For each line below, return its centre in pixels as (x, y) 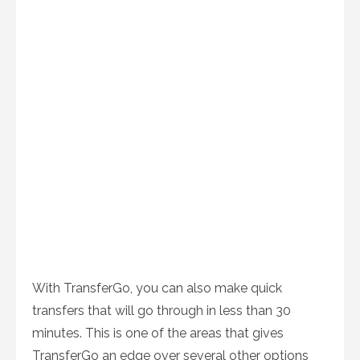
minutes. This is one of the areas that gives (158, 333)
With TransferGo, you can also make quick (157, 288)
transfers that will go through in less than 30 (162, 311)
